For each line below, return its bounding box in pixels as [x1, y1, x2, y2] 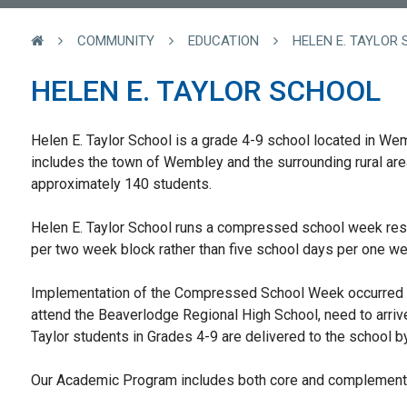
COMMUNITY [77, 32, 154, 49]
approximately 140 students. [31, 174, 215, 193]
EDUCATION [188, 32, 259, 49]
